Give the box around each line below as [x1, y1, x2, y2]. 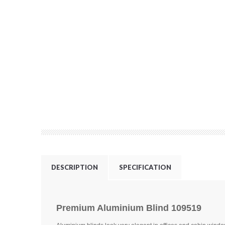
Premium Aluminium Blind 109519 [56, 202, 201, 213]
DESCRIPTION [51, 163, 98, 171]
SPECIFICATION [119, 163, 171, 171]
